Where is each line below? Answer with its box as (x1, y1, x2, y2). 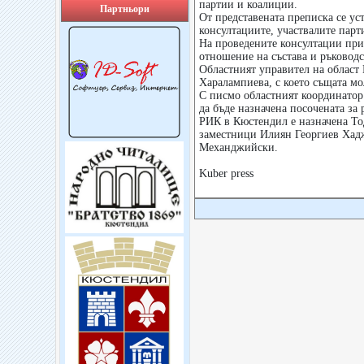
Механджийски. (198, 141, 278, 154)
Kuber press (198, 167, 253, 180)
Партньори (99, 3, 149, 15)
